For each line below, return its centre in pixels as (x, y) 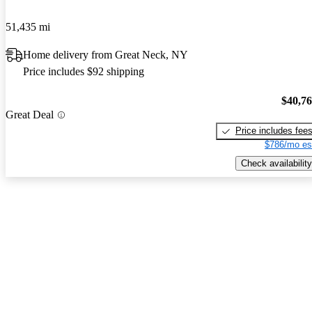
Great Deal (30, 115)
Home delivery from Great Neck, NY (106, 54)
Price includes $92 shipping (84, 71)
